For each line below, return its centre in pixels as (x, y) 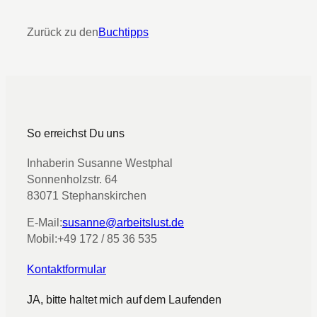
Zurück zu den (63, 32)
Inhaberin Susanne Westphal (100, 163)
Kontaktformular (67, 270)
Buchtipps (123, 32)
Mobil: (42, 239)
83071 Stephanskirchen (87, 195)
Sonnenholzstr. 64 (72, 179)
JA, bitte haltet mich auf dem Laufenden (125, 299)
